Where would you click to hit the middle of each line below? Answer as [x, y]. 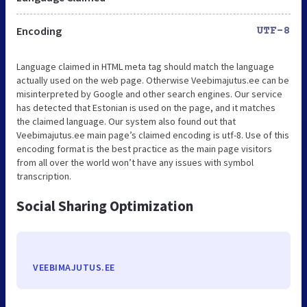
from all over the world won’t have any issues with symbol [135, 162]
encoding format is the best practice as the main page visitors [144, 148]
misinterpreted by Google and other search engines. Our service [149, 94]
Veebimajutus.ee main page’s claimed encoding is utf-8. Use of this [153, 135]
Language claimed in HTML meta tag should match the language [145, 66]
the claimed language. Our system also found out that [126, 121]
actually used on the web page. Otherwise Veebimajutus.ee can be [153, 80]
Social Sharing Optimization [105, 206]
